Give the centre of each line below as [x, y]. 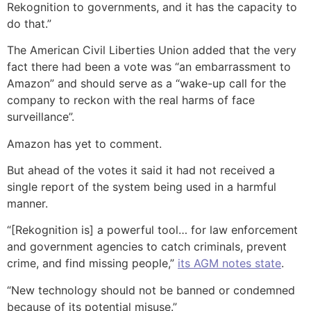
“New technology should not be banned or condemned [151, 290]
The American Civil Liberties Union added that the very [152, 50]
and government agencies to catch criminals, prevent [147, 247]
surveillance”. [41, 117]
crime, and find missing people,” [92, 263]
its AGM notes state [229, 263]
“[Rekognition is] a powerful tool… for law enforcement [152, 230]
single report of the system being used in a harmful [142, 186]
